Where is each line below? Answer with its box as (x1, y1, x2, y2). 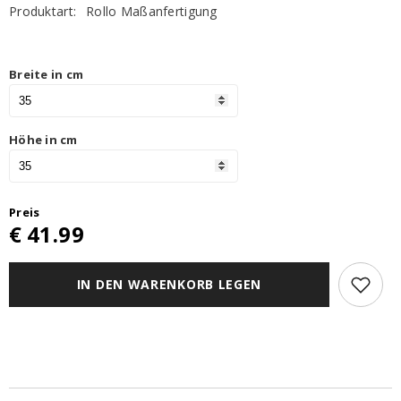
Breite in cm (9, 66, 84, 83)
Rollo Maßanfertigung (86, 3, 218, 21)
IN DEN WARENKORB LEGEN (76, 276, 262, 294)
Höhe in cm (9, 132, 78, 149)
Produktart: (9, 3, 77, 21)
